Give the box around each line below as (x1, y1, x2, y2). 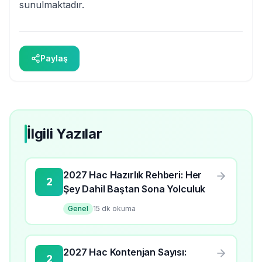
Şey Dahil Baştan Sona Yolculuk (63, 183, 206, 195)
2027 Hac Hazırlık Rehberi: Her (63, 169, 202, 181)
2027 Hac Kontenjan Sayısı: (63, 246, 187, 258)
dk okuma (100, 204, 136, 213)
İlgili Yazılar (27, 125, 102, 142)
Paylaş (40, 53, 68, 63)
